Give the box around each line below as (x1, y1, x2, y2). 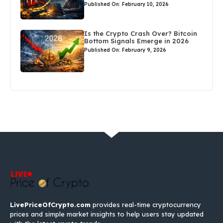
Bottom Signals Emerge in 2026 (84, 36, 189, 45)
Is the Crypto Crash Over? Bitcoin (84, 29, 198, 37)
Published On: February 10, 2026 (84, 1, 169, 8)
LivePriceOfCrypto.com (10, 200, 91, 209)
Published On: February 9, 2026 (84, 46, 167, 53)
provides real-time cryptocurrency (91, 200, 201, 209)
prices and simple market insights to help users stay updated (10, 210, 204, 218)
